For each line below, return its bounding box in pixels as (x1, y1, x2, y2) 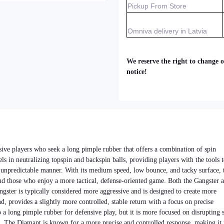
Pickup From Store (127, 2, 186, 10)
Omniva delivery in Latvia (127, 27, 207, 35)
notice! (126, 68, 147, 75)
